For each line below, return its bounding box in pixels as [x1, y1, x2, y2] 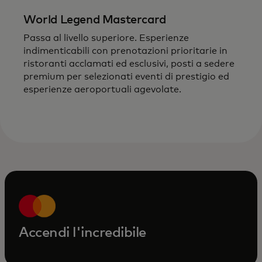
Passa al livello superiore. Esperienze [23, 33, 189, 43]
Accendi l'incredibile [19, 226, 146, 240]
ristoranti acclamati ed [23, 59, 129, 69]
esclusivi [129, 59, 166, 69]
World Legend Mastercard [23, 14, 166, 26]
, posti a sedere [166, 59, 235, 69]
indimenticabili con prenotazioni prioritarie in [23, 46, 227, 56]
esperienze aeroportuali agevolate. [23, 85, 181, 95]
